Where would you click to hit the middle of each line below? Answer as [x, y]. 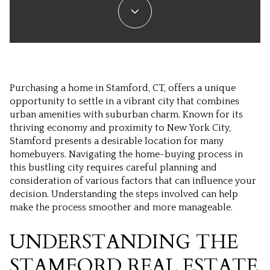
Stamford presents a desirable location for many [117, 141]
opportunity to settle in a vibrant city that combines [124, 101]
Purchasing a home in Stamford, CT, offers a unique [123, 88]
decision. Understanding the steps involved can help [124, 194]
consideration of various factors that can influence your [133, 181]
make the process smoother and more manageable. [121, 207]
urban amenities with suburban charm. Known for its [126, 115]
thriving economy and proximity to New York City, [120, 128]
